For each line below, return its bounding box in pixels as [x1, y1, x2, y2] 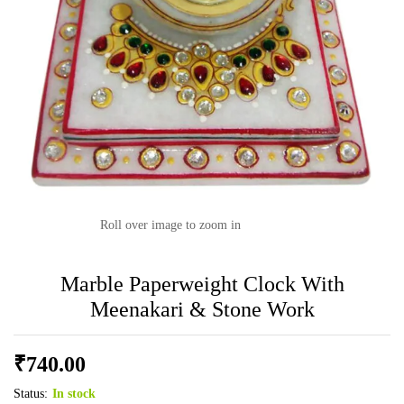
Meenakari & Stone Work [89, 298, 315, 321]
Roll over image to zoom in [100, 218, 241, 232]
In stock [52, 387, 96, 400]
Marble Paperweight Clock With [60, 272, 344, 296]
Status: [14, 387, 48, 400]
